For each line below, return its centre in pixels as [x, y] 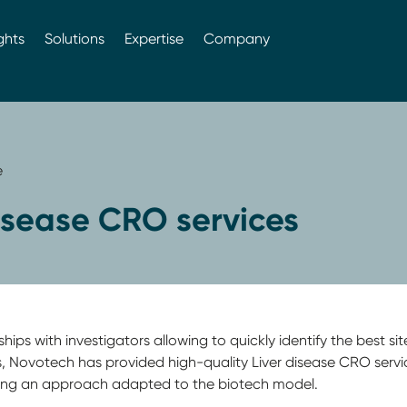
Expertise [154, 38]
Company [236, 38]
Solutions [74, 38]
